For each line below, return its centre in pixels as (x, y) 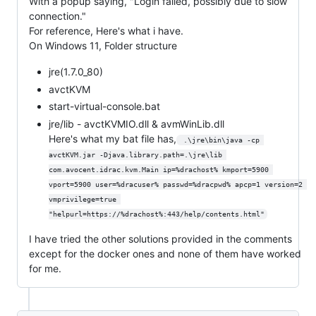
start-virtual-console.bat (104, 107)
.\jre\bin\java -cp (221, 140)
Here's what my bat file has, (113, 138)
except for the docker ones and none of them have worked (165, 253)
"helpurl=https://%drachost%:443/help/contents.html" (157, 214)
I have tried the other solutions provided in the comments (160, 238)
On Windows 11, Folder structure (103, 46)
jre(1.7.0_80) (76, 72)
